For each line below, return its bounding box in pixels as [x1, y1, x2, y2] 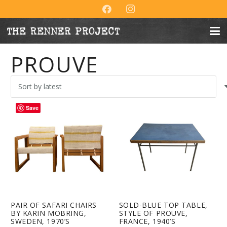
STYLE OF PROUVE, [119, 208, 188, 218]
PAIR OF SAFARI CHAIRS [11, 200, 97, 210]
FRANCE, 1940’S [119, 216, 176, 226]
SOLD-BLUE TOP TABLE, [119, 200, 208, 210]
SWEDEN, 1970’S [11, 216, 70, 226]
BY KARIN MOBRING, [11, 208, 87, 218]
